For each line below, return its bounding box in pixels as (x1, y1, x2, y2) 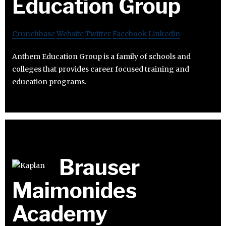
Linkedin (148, 29, 180, 39)
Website (56, 29, 84, 39)
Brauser (59, 154, 140, 181)
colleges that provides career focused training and (12, 65, 189, 74)
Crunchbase (12, 29, 55, 39)
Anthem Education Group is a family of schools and (12, 52, 191, 62)
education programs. (12, 77, 86, 87)
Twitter (85, 29, 111, 39)
